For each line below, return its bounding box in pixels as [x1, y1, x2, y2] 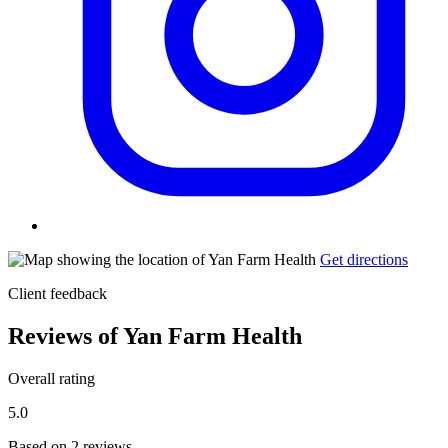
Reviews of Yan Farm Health [8, 322, 302, 349]
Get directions [320, 251, 408, 269]
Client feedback [8, 285, 107, 303]
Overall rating [8, 369, 95, 387]
